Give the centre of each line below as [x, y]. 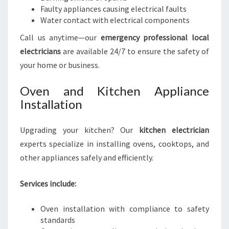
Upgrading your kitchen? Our [80, 130]
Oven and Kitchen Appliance [114, 91]
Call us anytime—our [60, 37]
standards [58, 220]
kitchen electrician [174, 130]
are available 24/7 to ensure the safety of [135, 51]
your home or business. [60, 65]
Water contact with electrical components [115, 20]
